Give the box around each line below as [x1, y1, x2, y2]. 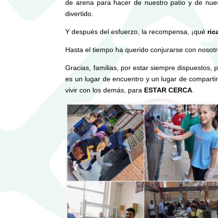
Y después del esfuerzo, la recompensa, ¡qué [65, 27, 208, 36]
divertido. [65, 9, 94, 18]
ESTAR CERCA [144, 86, 193, 94]
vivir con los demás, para [65, 86, 145, 94]
